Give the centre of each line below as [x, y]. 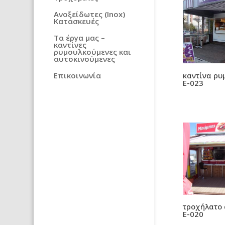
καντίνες [70, 45]
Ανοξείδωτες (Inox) [90, 14]
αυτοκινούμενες [85, 59]
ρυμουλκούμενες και [93, 52]
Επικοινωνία [78, 76]
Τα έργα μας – [80, 38]
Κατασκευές [77, 21]
